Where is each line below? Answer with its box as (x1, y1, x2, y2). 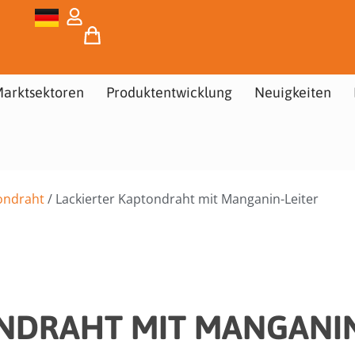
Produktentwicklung (105, 84, 232, 101)
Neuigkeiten (254, 84, 331, 101)
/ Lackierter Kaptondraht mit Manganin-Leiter (44, 189, 319, 208)
